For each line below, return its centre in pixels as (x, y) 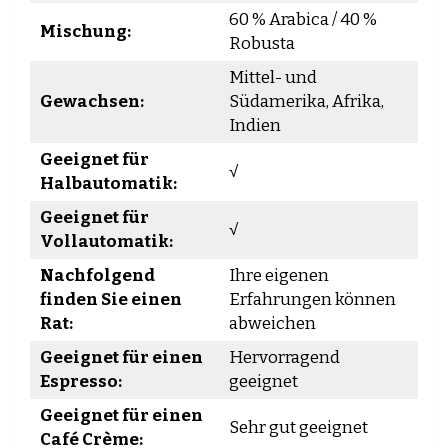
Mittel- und (273, 77)
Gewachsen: (92, 101)
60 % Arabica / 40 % (303, 19)
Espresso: (81, 381)
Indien (255, 125)
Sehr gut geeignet (298, 427)
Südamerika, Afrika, (306, 101)
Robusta (262, 43)
